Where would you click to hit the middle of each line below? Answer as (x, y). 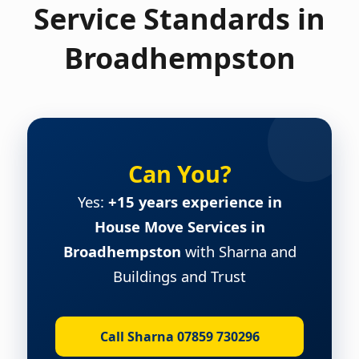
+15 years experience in (195, 201)
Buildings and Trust (179, 276)
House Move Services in (179, 226)
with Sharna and (238, 251)
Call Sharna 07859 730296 (179, 336)
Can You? (179, 173)
